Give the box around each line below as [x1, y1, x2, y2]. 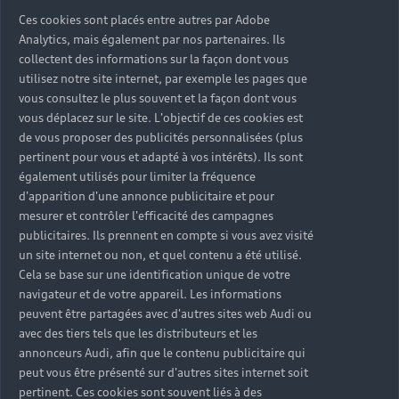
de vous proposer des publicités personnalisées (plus [19, 130, 303, 144]
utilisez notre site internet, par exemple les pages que [19, 71, 307, 85]
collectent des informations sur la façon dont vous [19, 52, 289, 66]
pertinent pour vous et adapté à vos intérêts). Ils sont [19, 150, 303, 164]
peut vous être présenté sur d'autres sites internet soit [19, 365, 308, 379]
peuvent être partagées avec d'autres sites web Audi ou [19, 306, 312, 321]
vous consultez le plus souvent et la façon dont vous [19, 91, 297, 105]
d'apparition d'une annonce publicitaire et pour [19, 189, 274, 203]
